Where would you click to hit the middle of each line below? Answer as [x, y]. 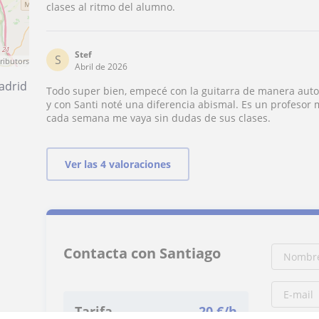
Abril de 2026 [101, 67]
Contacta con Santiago [142, 253]
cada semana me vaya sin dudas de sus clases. [159, 118]
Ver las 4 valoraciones [118, 164]
